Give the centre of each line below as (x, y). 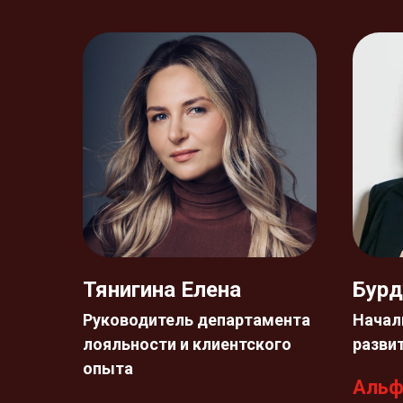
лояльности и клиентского (187, 344)
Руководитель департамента (197, 320)
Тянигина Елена (162, 290)
